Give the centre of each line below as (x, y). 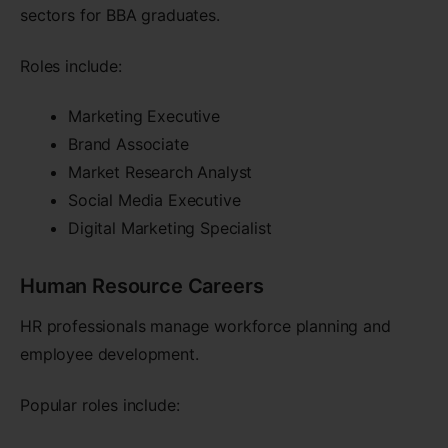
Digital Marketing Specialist (170, 228)
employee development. (109, 354)
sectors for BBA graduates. (120, 15)
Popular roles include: (100, 404)
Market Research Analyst (160, 172)
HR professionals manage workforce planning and (205, 326)
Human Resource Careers (142, 286)
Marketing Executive (144, 116)
